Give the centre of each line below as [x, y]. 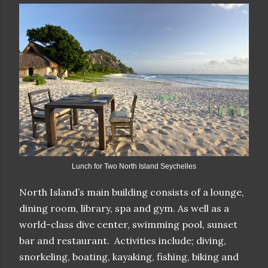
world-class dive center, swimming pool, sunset [128, 224]
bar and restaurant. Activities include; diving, [123, 240]
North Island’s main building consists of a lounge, [132, 192]
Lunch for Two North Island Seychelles [134, 166]
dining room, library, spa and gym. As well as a [124, 208]
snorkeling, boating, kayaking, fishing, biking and [129, 257]
